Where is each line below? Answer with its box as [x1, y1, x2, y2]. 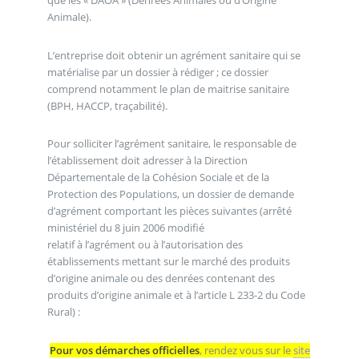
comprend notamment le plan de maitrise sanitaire [46, 81, 289, 96]
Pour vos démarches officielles [49, 342, 200, 357]
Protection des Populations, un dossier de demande [46, 187, 294, 202]
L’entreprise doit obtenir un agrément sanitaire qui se [46, 47, 301, 63]
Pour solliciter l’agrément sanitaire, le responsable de [46, 136, 296, 151]
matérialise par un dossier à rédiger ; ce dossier [46, 64, 268, 79]
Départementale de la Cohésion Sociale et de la [46, 170, 269, 185]
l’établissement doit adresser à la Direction [46, 153, 248, 168]
